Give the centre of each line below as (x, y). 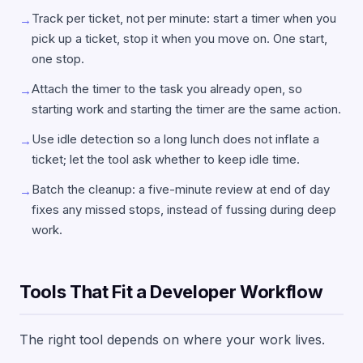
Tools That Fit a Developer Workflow (171, 292)
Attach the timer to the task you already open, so (167, 89)
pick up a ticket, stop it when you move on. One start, (179, 38)
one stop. (58, 59)
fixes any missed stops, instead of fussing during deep (184, 209)
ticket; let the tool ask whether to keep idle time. (166, 159)
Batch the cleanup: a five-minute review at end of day (181, 189)
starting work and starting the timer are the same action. (186, 109)
